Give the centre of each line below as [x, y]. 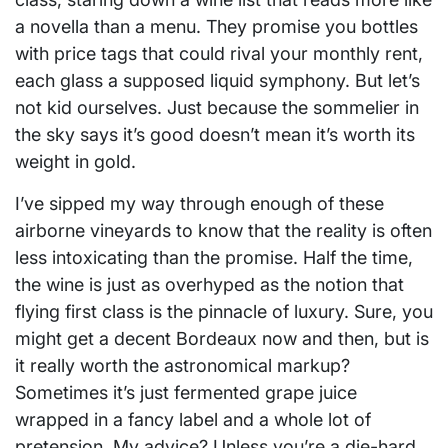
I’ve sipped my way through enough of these [199, 203]
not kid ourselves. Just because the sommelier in [217, 107]
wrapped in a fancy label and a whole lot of [193, 419]
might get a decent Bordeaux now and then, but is [222, 338]
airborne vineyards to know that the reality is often [223, 230]
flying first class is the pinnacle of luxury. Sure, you [224, 311]
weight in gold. [75, 161]
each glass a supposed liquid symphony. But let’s [217, 80]
